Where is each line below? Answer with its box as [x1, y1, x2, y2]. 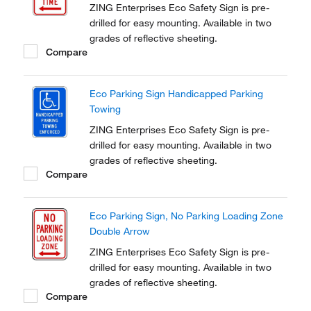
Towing [90, 103, 121, 115]
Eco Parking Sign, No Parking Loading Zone [90, 210, 283, 222]
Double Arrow [90, 225, 150, 237]
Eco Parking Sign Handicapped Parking [90, 87, 263, 100]
